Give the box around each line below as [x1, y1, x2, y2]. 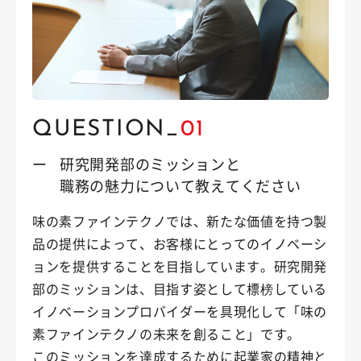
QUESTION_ [32, 118, 180, 142]
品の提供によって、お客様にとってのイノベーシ [32, 234, 328, 254]
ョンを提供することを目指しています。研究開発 [32, 256, 328, 276]
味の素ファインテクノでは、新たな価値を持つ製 [32, 211, 328, 231]
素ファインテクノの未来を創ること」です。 [32, 324, 301, 344]
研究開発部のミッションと [60, 153, 241, 175]
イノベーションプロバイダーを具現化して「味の [32, 301, 328, 322]
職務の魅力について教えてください [60, 175, 301, 197]
